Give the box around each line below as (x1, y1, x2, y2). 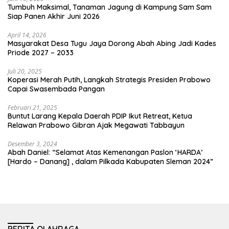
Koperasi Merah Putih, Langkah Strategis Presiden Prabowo (8, 75, 211, 85)
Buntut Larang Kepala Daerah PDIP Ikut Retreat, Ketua (8, 111, 192, 121)
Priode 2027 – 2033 (8, 48, 74, 58)
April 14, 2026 (8, 31, 47, 40)
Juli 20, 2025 (8, 67, 42, 76)
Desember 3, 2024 (8, 140, 57, 149)
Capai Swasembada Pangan (8, 84, 105, 94)
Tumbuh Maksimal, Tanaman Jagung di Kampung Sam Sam (8, 3, 212, 12)
